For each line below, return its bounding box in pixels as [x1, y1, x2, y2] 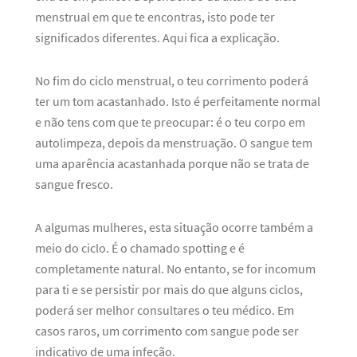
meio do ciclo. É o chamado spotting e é [35, 240, 245, 256]
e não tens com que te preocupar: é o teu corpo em [35, 114, 305, 130]
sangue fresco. [35, 176, 113, 192]
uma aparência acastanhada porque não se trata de [35, 155, 309, 171]
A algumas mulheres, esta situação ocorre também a [35, 219, 313, 235]
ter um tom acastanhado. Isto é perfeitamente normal [35, 93, 320, 109]
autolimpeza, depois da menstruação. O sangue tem [35, 135, 312, 151]
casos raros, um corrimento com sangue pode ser [35, 323, 299, 339]
